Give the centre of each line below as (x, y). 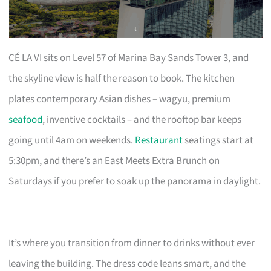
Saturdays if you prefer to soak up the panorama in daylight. (135, 181)
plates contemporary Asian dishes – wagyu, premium (120, 99)
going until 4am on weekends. (72, 140)
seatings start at (218, 140)
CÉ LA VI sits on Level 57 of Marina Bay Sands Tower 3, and (129, 58)
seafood (26, 119)
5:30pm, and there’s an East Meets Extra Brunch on (114, 161)
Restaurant (159, 140)
